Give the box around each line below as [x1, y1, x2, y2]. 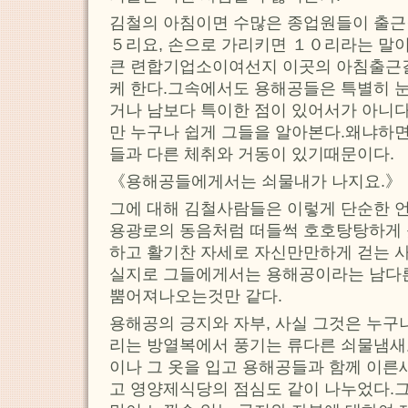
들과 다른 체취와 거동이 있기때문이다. [109, 145, 394, 164]
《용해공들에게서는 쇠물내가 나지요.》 [109, 172, 402, 191]
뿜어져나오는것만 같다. [109, 287, 282, 306]
